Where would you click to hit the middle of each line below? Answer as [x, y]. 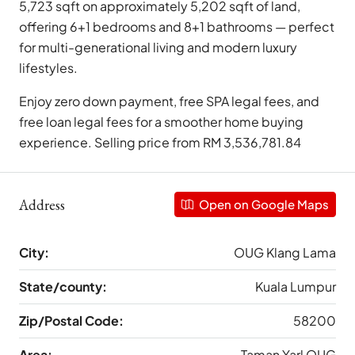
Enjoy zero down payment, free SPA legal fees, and [169, 101]
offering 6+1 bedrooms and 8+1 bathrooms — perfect [177, 27]
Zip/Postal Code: [71, 321]
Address [42, 204]
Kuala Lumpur [296, 287]
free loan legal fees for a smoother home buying [161, 122]
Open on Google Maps [263, 204]
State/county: [63, 287]
